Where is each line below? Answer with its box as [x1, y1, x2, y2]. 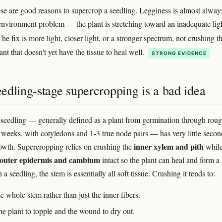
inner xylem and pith [134, 140, 204, 152]
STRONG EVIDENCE [152, 50, 207, 56]
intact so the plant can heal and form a [100, 154, 220, 165]
